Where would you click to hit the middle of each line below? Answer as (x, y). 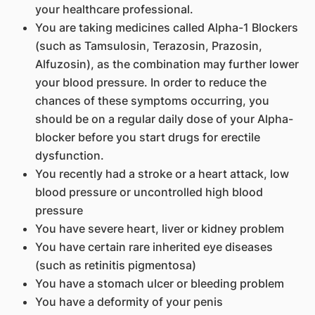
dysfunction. (69, 155)
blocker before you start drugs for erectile (147, 137)
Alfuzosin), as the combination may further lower (167, 64)
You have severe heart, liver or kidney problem (159, 229)
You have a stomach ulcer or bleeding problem (159, 283)
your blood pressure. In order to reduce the (150, 82)
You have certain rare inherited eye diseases (154, 247)
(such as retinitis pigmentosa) (115, 265)
